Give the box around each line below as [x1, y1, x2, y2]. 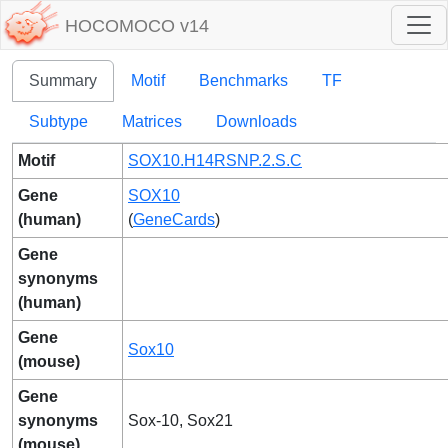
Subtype [29, 113, 88, 130]
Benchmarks [199, 72, 288, 89]
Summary [29, 72, 97, 89]
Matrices [122, 113, 182, 130]
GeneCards [133, 211, 215, 228]
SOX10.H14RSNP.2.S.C [128, 152, 302, 169]
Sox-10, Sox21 [128, 412, 233, 429]
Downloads [216, 113, 297, 130]
